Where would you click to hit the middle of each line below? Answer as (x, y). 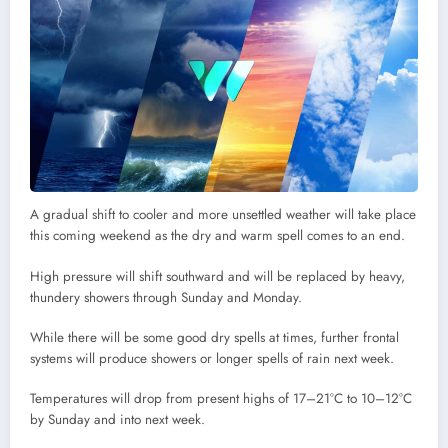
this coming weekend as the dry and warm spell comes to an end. (219, 236)
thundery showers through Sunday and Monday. (166, 297)
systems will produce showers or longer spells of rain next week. (214, 358)
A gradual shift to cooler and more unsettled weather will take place (223, 215)
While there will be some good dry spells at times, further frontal (214, 337)
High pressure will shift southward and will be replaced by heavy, (217, 276)
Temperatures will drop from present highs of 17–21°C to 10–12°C (221, 399)
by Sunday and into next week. (119, 420)
